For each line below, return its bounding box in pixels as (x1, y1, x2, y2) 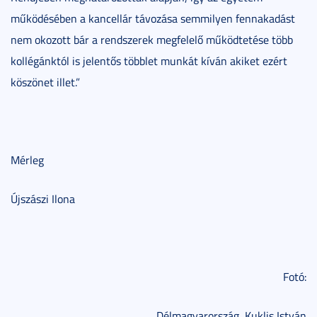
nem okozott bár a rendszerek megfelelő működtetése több (11, 31, 293, 47)
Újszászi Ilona (11, 190, 75, 207)
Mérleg (11, 151, 44, 168)
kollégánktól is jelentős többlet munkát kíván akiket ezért (11, 52, 287, 69)
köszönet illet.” (11, 74, 80, 90)
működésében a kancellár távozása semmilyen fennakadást (11, 10, 295, 26)
